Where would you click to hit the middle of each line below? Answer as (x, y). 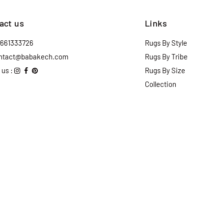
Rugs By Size (165, 70)
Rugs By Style (166, 42)
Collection (161, 84)
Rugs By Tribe (166, 56)
